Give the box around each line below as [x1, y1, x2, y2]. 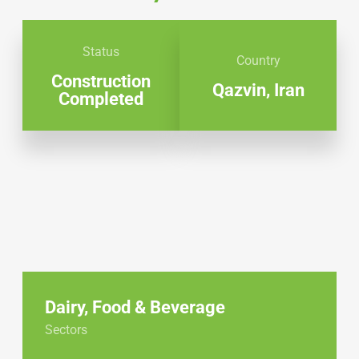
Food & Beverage [92, 297, 225, 318]
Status [83, 43, 119, 59]
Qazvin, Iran [212, 80, 305, 101]
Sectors [45, 322, 87, 338]
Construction [51, 71, 151, 92]
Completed [58, 89, 143, 110]
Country [236, 52, 280, 68]
